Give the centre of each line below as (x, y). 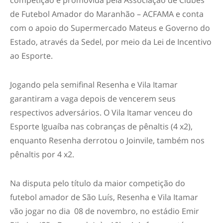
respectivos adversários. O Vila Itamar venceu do (101, 112)
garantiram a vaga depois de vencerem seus (93, 98)
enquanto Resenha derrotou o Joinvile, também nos (107, 140)
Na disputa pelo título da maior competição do (98, 183)
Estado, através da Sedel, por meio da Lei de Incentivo (111, 42)
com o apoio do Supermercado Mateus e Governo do (110, 28)
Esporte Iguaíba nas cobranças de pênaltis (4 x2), (101, 126)
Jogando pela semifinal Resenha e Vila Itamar (94, 84)
